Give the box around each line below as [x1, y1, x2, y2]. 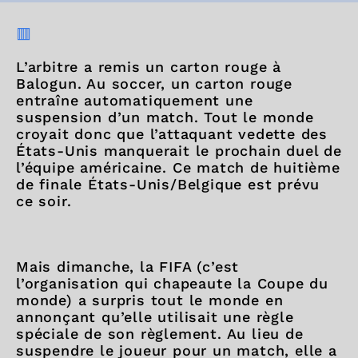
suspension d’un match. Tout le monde [16, 108, 314, 125]
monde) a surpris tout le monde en [16, 291, 284, 308]
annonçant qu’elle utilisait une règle [16, 308, 294, 325]
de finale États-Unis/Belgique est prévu [16, 175, 320, 193]
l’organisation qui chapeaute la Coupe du [16, 274, 328, 292]
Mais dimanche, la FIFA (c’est [16, 257, 240, 275]
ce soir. [16, 192, 72, 209]
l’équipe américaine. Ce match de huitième [16, 158, 340, 176]
